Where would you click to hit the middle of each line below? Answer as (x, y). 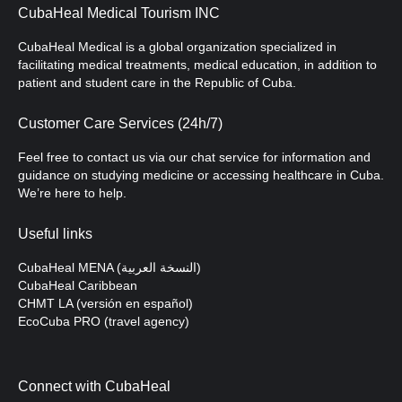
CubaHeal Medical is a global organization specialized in (177, 48)
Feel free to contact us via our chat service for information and (194, 158)
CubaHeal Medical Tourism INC (119, 13)
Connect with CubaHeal (94, 387)
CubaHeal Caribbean (78, 286)
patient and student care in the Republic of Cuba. (157, 83)
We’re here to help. (72, 194)
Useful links (55, 234)
